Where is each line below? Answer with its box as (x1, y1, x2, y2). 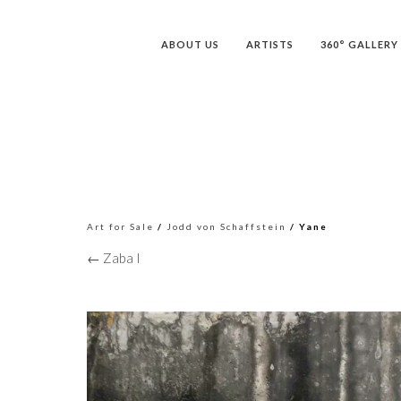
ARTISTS (246, 38, 294, 50)
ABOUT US (161, 38, 219, 50)
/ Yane (286, 221, 328, 232)
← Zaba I (87, 250, 141, 266)
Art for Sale (87, 221, 154, 232)
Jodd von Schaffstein (166, 221, 286, 232)
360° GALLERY (320, 38, 398, 50)
